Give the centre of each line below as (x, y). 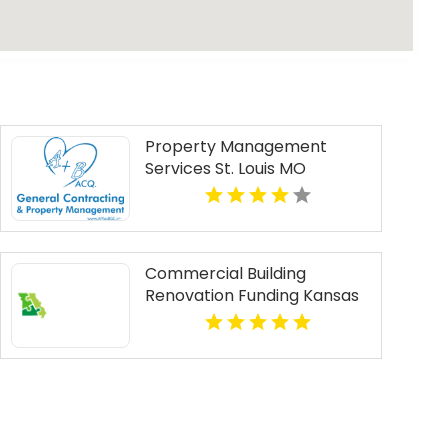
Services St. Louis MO (225, 169)
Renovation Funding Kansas (251, 296)
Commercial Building (225, 274)
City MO (175, 318)
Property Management (235, 147)
